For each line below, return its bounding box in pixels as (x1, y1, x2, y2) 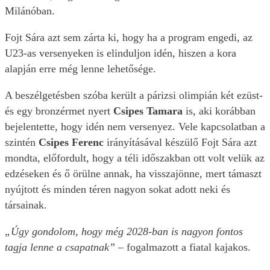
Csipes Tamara (110, 105, 183, 118)
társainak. (5, 199, 50, 212)
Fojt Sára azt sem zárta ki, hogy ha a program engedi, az (5, 31, 253, 44)
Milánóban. (5, 5, 58, 17)
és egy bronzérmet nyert (5, 105, 110, 118)
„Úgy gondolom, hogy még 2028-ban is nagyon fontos (5, 225, 243, 238)
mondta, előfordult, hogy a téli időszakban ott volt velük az (5, 152, 265, 165)
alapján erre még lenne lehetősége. (5, 63, 159, 75)
